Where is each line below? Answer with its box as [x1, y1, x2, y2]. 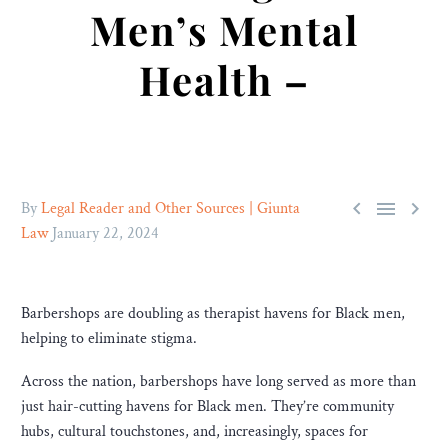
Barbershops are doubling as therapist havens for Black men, [21, 303, 405, 324]
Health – [138, 53, 310, 106]
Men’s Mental [89, 3, 359, 56]
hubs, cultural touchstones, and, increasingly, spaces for [21, 420, 368, 442]
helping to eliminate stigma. [21, 328, 197, 349]
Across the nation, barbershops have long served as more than [21, 370, 416, 392]
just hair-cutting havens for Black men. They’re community [21, 395, 394, 417]
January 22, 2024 [52, 223, 159, 244]
